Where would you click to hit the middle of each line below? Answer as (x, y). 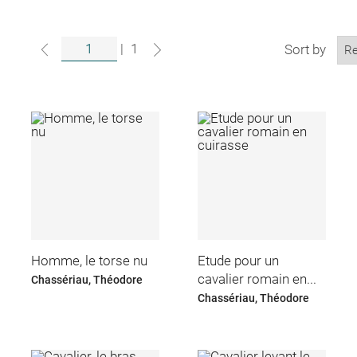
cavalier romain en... (257, 279)
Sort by (306, 49)
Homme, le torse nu (89, 260)
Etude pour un (239, 260)
